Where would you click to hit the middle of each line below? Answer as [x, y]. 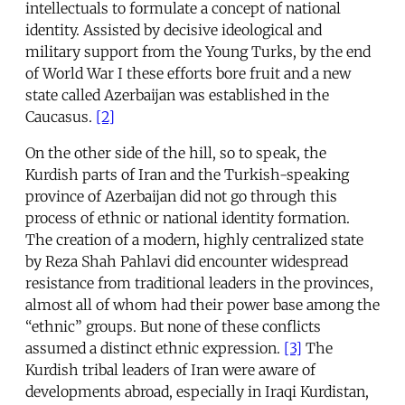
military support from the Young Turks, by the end [198, 52]
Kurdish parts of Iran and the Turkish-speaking [187, 175]
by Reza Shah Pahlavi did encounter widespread [187, 262]
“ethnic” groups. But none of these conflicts [173, 327]
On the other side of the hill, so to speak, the [176, 153]
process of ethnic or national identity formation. [188, 218]
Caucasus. [61, 117]
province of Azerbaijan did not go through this [181, 197]
